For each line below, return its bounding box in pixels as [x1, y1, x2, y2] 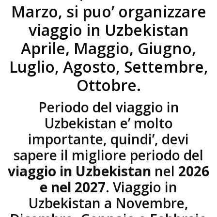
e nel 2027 [40, 177, 106, 196]
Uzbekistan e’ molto [44, 113, 173, 132]
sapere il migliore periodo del [14, 145, 203, 164]
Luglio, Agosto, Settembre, [9, 56, 208, 77]
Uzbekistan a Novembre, [29, 193, 188, 212]
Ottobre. [76, 74, 141, 95]
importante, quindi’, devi [28, 129, 189, 148]
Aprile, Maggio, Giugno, [21, 37, 196, 59]
